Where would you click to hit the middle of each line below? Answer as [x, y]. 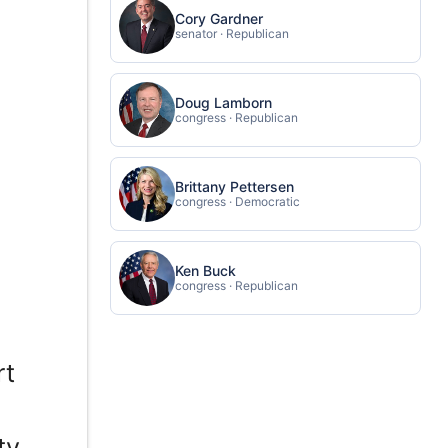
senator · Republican [231, 33]
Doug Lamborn [223, 102]
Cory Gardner [218, 18]
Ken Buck [205, 270]
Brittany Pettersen [234, 186]
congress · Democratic [237, 201]
